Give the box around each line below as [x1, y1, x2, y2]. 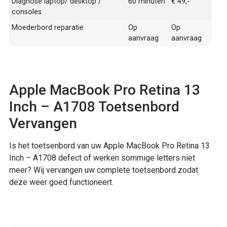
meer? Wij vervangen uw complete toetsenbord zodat [9, 165, 198, 175]
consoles [12, 7, 42, 16]
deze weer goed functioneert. [9, 177, 113, 187]
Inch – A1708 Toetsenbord [9, 98, 179, 115]
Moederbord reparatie [12, 23, 84, 32]
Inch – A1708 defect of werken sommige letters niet [9, 153, 195, 163]
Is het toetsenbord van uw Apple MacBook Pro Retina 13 [9, 140, 210, 150]
